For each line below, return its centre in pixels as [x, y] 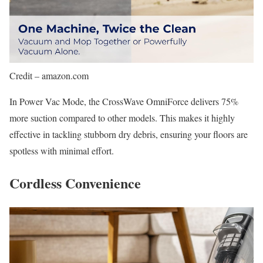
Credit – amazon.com [49, 76]
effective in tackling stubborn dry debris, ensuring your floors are [129, 134]
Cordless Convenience [75, 183]
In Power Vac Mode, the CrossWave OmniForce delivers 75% [124, 102]
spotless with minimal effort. [62, 151]
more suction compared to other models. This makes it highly [122, 118]
